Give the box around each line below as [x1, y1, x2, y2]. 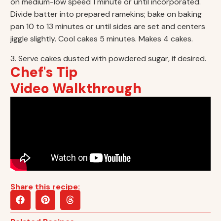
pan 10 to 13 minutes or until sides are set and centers [10, 21, 206, 32]
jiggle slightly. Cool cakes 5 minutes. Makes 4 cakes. [10, 34, 193, 44]
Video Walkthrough [10, 79, 142, 98]
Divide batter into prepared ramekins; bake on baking [10, 9, 202, 20]
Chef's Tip [10, 63, 78, 82]
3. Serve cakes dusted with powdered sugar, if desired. [10, 53, 207, 64]
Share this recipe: [10, 182, 80, 192]
